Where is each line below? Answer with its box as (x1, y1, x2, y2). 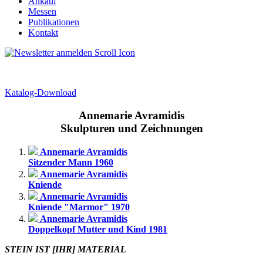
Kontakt (28, 28, 58, 38)
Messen (28, 6, 56, 16)
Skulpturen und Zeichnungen (60, 122, 203, 134)
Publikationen (28, 17, 79, 27)
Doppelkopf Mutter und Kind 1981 (28, 224, 167, 235)
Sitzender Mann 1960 (28, 157, 113, 168)
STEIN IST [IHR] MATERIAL (5, 244, 126, 255)
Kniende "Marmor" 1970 (28, 202, 130, 213)
